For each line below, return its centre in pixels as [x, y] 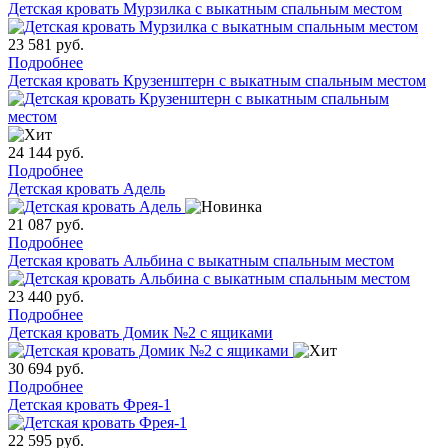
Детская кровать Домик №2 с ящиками [140, 333]
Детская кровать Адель [86, 189]
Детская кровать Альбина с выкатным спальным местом [201, 261]
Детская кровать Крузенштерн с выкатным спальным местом [217, 81]
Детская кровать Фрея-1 [89, 405]
